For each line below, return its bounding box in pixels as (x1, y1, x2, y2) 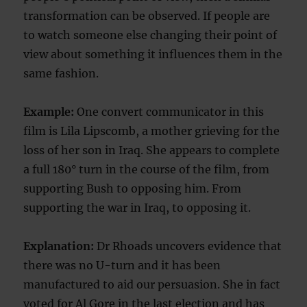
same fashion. (23, 66, 99, 81)
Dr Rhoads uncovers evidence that (94, 239, 282, 254)
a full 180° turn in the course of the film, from (23, 162, 270, 177)
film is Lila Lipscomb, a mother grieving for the (23, 124, 280, 138)
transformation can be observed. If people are (23, 9, 271, 23)
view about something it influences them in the (23, 47, 283, 62)
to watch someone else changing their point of (23, 28, 278, 42)
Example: (23, 105, 75, 119)
